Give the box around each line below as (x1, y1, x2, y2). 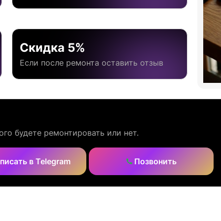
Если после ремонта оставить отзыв (20, 57, 163, 68)
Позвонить (132, 156, 177, 167)
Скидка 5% (20, 40, 85, 55)
